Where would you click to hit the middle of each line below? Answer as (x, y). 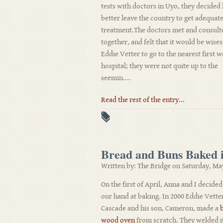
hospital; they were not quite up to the (160, 66)
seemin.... (116, 78)
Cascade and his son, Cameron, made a (161, 208)
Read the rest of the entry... (143, 100)
